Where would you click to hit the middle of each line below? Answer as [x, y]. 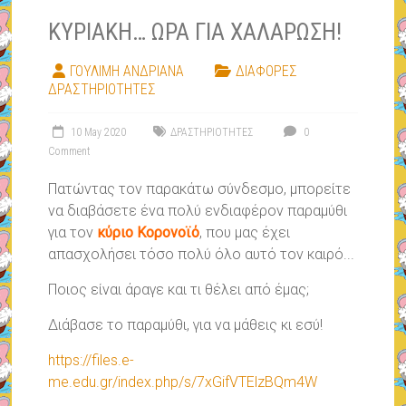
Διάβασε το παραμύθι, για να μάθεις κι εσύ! [186, 325]
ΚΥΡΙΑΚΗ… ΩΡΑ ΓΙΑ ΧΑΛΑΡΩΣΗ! [195, 32]
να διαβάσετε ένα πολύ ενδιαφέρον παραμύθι [198, 211]
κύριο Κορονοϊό [147, 233]
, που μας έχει [245, 233]
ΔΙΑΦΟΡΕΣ [267, 72]
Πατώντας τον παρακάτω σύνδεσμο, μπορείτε [200, 189]
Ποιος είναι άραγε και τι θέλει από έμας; [179, 290]
